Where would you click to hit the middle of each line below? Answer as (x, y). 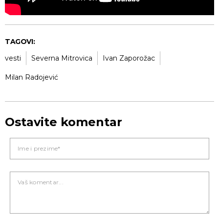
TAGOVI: (20, 41)
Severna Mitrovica (62, 58)
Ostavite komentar (64, 122)
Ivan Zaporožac (129, 58)
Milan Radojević (32, 77)
